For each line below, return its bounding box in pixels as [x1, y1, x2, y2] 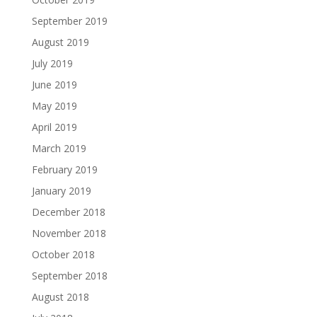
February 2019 [31, 163, 98, 176]
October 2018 [31, 248, 95, 261]
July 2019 [31, 57, 73, 70]
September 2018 [31, 269, 108, 282]
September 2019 [31, 14, 108, 28]
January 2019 [31, 184, 91, 197]
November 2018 [31, 226, 106, 240]
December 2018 [31, 205, 105, 219]
